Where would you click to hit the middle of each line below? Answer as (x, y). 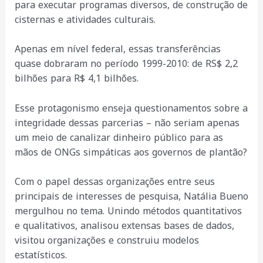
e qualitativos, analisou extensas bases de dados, (124, 226)
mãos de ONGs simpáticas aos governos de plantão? (131, 152)
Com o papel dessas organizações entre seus (114, 182)
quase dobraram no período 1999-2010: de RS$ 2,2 (126, 64)
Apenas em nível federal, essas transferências (117, 49)
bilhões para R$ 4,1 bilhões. (76, 79)
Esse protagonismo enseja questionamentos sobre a (131, 108)
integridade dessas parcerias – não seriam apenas (127, 123)
